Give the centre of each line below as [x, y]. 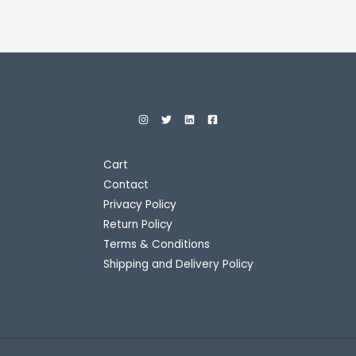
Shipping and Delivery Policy [178, 265]
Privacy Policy [139, 205]
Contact [126, 185]
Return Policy [137, 225]
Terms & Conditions [156, 245]
